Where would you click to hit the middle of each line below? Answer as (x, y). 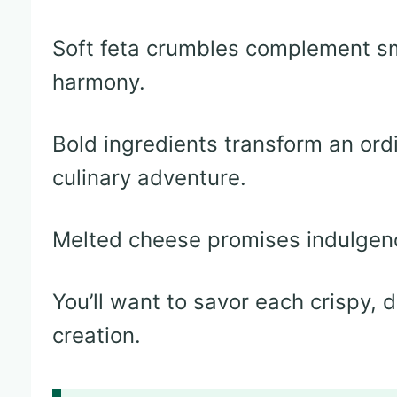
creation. (97, 336)
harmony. (99, 82)
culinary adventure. (149, 178)
